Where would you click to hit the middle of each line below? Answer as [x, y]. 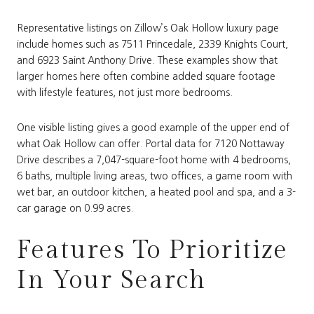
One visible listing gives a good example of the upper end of [153, 128]
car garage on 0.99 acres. [75, 209]
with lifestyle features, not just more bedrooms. [125, 93]
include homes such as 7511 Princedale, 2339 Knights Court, [152, 45]
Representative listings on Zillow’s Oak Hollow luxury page [148, 28]
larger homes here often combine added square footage [146, 77]
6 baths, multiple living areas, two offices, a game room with [155, 176]
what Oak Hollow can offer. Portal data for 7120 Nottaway [151, 144]
